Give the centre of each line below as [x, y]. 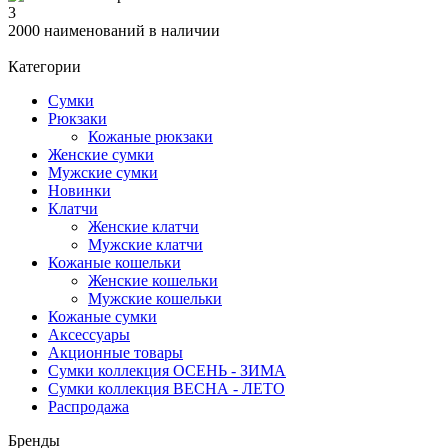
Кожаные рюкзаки [150, 136]
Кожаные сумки [102, 316]
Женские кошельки [153, 280]
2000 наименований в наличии [114, 30]
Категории [44, 66]
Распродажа [88, 406]
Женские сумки [101, 154]
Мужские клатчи [145, 244]
